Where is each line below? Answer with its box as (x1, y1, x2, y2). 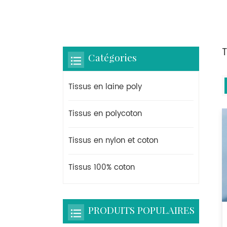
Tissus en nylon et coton (68, 134, 158, 147)
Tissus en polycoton (68, 107, 142, 121)
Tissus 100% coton (68, 161, 135, 174)
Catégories (88, 54, 137, 64)
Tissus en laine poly (68, 81, 142, 94)
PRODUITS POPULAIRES (88, 206, 195, 216)
